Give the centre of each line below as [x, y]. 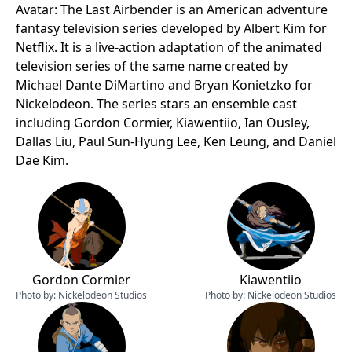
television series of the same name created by [152, 66]
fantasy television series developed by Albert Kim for [171, 28]
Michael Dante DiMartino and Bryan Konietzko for [164, 85]
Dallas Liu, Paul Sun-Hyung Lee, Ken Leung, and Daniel [176, 141]
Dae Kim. [42, 160]
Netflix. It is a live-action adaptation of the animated [169, 47]
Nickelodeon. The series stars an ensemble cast [156, 104]
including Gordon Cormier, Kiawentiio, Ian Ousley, [163, 123]
